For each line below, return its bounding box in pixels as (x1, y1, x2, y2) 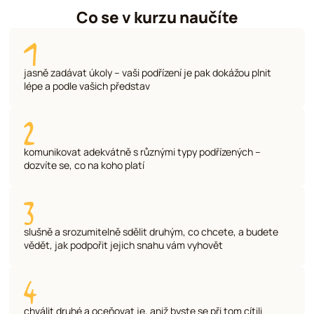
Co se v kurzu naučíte (76, 6, 238, 28)
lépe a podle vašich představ (24, 79, 151, 93)
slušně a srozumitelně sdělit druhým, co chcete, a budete (24, 224, 279, 238)
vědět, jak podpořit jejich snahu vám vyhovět (24, 238, 224, 252)
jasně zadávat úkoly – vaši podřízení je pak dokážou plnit (24, 66, 272, 80)
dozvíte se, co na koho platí (24, 158, 145, 172)
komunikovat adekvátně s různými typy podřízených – (24, 145, 261, 159)
